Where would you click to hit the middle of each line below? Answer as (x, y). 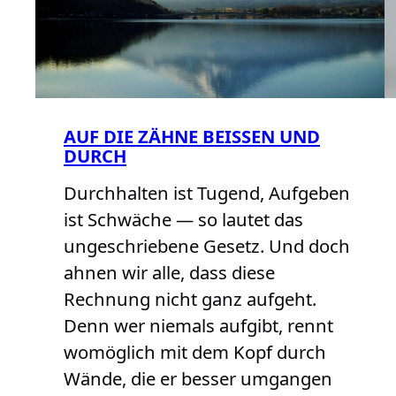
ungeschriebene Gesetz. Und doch (207, 246)
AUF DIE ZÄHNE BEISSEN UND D (192, 137)
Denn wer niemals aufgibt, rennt (198, 326)
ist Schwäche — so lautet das (183, 220)
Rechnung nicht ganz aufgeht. (190, 299)
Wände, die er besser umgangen (198, 379)
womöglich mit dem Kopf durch (195, 352)
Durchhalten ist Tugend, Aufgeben (207, 193)
